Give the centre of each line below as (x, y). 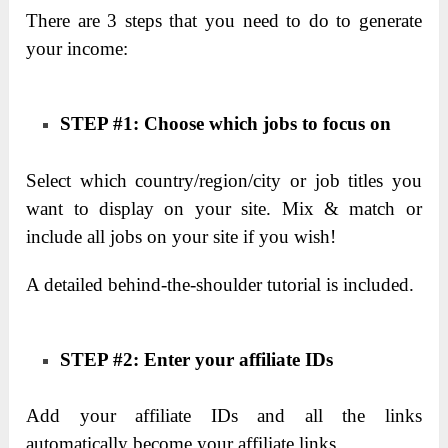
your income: (77, 49)
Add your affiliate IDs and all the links (224, 415)
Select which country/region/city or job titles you (224, 180)
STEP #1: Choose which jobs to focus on (226, 124)
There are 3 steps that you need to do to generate (224, 21)
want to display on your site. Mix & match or (224, 208)
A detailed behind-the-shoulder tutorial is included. (220, 284)
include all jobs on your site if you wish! (181, 236)
